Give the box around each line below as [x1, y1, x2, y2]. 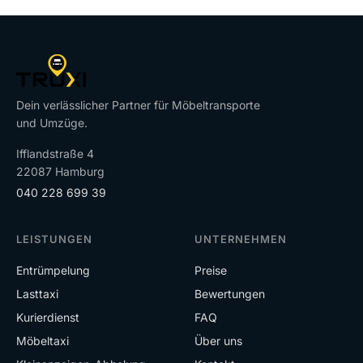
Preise [194, 263, 227, 278]
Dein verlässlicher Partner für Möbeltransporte [16, 98, 260, 113]
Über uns [194, 334, 242, 348]
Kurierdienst [16, 310, 79, 325]
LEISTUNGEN [16, 233, 93, 246]
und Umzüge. [16, 116, 88, 130]
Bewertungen [194, 287, 265, 301]
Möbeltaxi [16, 334, 69, 348]
